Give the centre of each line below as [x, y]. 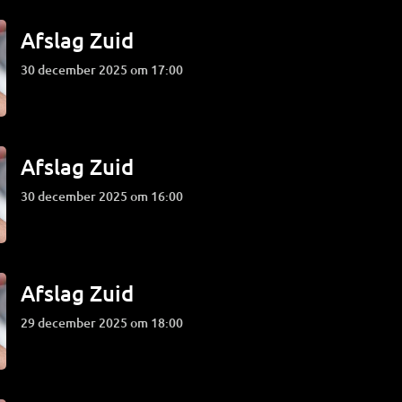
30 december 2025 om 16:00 [106, 196]
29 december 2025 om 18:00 [106, 323]
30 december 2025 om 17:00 [106, 70]
